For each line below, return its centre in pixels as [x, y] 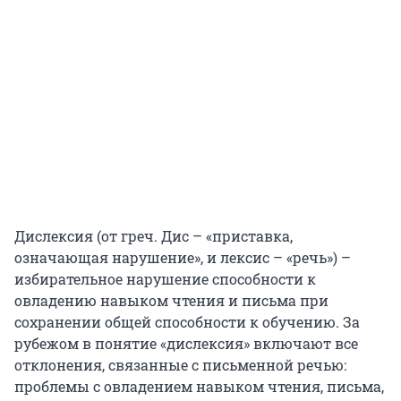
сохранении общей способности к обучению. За [187, 322]
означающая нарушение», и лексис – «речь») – [183, 258]
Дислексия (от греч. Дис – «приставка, [154, 236]
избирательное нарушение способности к [165, 279]
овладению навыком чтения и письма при [171, 301]
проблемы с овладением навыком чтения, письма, [199, 387]
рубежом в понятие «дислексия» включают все [186, 344]
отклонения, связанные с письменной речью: [180, 365]
